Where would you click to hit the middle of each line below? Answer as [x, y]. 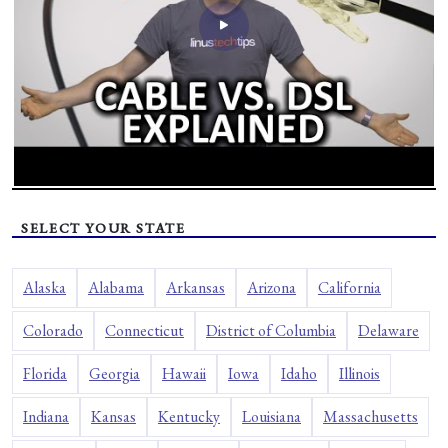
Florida [45, 374]
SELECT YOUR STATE [99, 228]
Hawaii [184, 374]
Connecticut [144, 331]
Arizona [271, 288]
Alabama [116, 288]
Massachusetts [370, 417]
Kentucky [189, 417]
